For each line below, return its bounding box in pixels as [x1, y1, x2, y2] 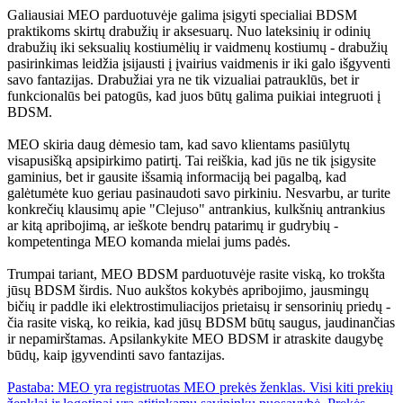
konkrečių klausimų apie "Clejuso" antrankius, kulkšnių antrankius [7, 201, 385, 218]
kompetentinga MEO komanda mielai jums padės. [7, 234, 291, 250]
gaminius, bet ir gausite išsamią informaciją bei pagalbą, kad [7, 169, 346, 185]
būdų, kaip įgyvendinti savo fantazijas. [7, 347, 225, 363]
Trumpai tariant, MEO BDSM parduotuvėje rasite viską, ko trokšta [7, 266, 385, 282]
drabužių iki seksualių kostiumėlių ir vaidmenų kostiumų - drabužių [7, 40, 388, 56]
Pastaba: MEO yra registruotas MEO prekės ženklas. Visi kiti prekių [7, 380, 393, 396]
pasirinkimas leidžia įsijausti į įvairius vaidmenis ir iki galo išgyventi [7, 56, 390, 72]
